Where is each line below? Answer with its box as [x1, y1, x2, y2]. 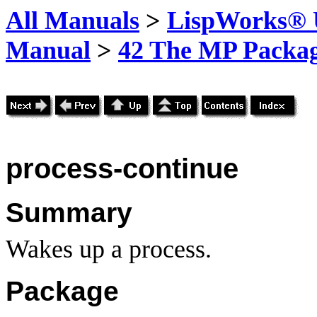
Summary [6, 197, 132, 228]
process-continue [6, 151, 238, 185]
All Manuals [6, 6, 139, 35]
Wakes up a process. [6, 234, 212, 263]
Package [6, 276, 119, 307]
